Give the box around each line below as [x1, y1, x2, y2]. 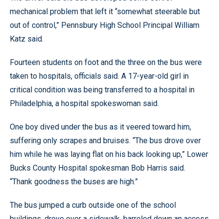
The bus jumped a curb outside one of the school [10, 200, 176, 210]
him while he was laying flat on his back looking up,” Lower [10, 150, 208, 159]
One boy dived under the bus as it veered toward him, [10, 122, 191, 131]
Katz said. [10, 34, 44, 44]
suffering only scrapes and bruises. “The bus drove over [10, 136, 201, 145]
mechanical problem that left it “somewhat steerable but [10, 7, 200, 16]
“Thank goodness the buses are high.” [10, 177, 138, 186]
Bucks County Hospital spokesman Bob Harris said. [10, 163, 185, 173]
